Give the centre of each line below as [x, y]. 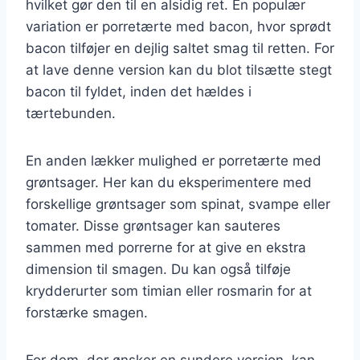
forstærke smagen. [87, 312]
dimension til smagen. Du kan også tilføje [158, 269]
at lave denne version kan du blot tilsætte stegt [179, 70]
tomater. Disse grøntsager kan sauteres [153, 225]
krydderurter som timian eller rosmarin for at [169, 290]
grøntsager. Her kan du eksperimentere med [169, 182]
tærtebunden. [71, 113]
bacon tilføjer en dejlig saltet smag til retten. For [180, 48]
